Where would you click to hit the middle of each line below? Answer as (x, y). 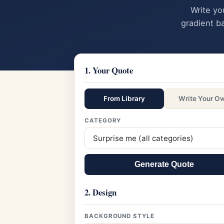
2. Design (100, 192)
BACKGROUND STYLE (119, 216)
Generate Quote (164, 164)
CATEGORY (103, 120)
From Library (124, 98)
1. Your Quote (109, 70)
